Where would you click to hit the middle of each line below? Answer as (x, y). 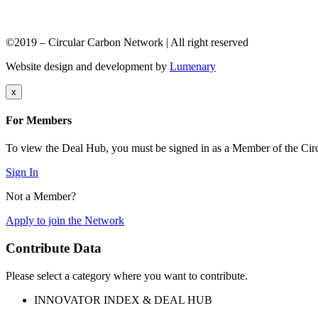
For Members (39, 120)
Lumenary (193, 66)
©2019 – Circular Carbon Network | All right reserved (127, 42)
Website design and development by (88, 66)
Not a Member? (41, 197)
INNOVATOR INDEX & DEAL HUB (123, 300)
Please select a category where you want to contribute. (127, 275)
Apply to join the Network (65, 221)
